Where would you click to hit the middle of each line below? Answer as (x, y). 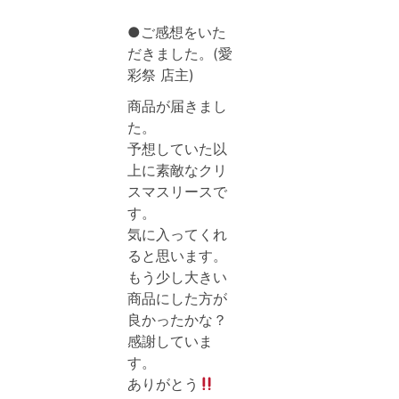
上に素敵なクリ (177, 170)
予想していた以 (177, 149)
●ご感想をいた (177, 32)
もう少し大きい (177, 277)
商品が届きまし (177, 106)
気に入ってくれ (177, 234)
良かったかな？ (177, 320)
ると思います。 (177, 256)
